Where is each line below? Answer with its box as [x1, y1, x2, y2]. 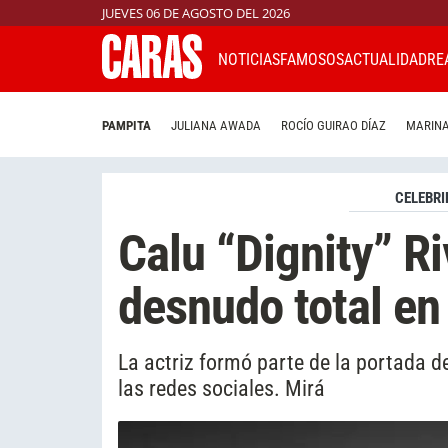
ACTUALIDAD [344, 49, 427, 69]
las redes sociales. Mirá [118, 374, 325, 401]
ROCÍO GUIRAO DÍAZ [281, 118, 386, 134]
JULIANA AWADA [171, 118, 261, 134]
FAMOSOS [280, 49, 344, 69]
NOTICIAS [218, 49, 280, 69]
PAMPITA [102, 118, 151, 134]
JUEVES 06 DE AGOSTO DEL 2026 [102, 4, 290, 22]
